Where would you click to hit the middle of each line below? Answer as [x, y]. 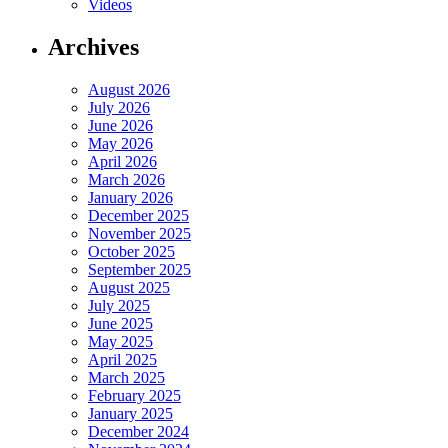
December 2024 [138, 431]
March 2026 [126, 179]
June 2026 [120, 125]
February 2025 [134, 395]
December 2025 [138, 215]
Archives [93, 46]
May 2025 [120, 341]
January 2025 [130, 413]
